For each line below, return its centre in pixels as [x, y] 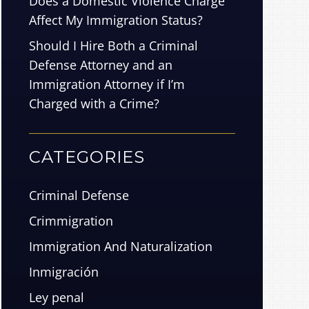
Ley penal [56, 298]
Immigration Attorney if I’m [107, 84]
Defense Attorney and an [100, 65]
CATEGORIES [87, 157]
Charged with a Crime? [94, 104]
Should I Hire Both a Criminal [113, 46]
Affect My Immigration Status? [116, 20]
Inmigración [63, 272]
